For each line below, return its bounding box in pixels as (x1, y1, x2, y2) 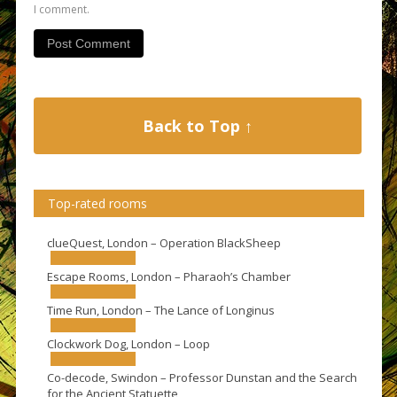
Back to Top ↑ (142, 115, 253, 137)
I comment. (33, 2, 90, 18)
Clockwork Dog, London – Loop (46, 336, 210, 353)
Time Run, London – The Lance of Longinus (46, 302, 275, 319)
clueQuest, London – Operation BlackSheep (46, 235, 281, 252)
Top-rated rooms (47, 195, 147, 213)
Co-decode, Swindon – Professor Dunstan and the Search (46, 370, 357, 386)
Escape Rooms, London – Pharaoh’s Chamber (46, 269, 291, 285)
